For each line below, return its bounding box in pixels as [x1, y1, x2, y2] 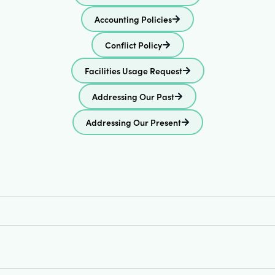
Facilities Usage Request [84, 64, 182, 77]
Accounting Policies [95, 13, 172, 25]
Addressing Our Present [85, 116, 181, 128]
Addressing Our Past [92, 90, 174, 103]
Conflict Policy [104, 39, 162, 51]
